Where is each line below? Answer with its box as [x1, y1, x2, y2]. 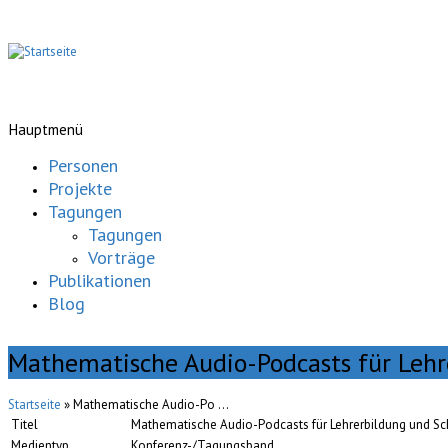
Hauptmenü [8, 120, 83, 139]
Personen [48, 154, 118, 178]
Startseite [8, 396, 61, 414]
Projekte [48, 177, 112, 201]
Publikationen [48, 269, 151, 293]
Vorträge [88, 246, 155, 270]
